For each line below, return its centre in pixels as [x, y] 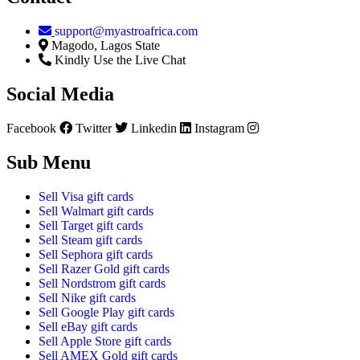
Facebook [31, 129]
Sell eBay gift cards [88, 326]
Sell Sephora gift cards [96, 254]
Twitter [94, 129]
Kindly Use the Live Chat [120, 60]
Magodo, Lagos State [106, 46]
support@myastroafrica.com [126, 31]
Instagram [219, 129]
